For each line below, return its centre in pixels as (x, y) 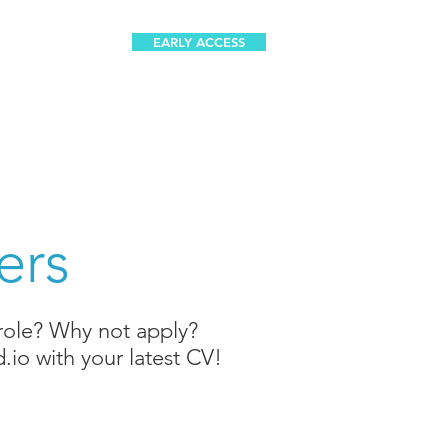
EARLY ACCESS (199, 42)
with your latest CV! (126, 357)
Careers (59, 53)
